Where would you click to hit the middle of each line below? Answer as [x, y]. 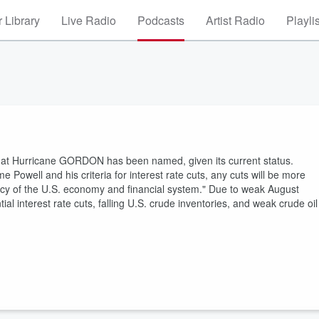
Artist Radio [235, 20]
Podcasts [161, 20]
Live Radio [89, 20]
